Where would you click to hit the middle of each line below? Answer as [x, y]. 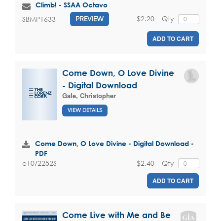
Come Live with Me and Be [116, 215]
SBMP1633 [39, 19]
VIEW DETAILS [85, 110]
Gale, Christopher [89, 96]
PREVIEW [90, 19]
